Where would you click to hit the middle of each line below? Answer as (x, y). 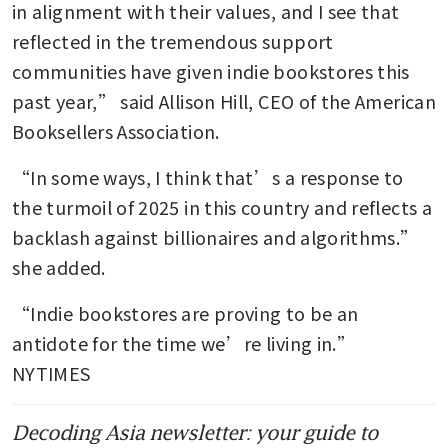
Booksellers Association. (118, 130)
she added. (59, 266)
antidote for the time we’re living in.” (184, 342)
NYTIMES (51, 372)
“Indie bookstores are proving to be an (185, 312)
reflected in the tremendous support (173, 40)
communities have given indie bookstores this (211, 70)
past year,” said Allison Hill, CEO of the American (224, 100)
